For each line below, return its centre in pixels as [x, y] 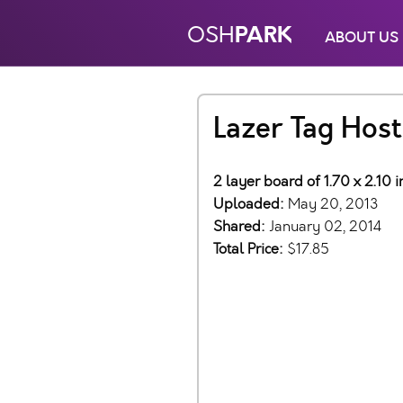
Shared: [241, 226]
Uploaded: [251, 204]
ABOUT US [362, 37]
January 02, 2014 [325, 226]
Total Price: [250, 249]
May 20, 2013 [333, 204]
